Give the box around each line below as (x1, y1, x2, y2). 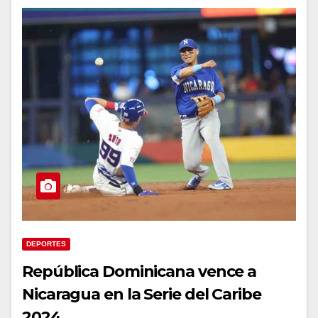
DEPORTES (26, 239, 66, 248)
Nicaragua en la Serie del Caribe (22, 284, 261, 304)
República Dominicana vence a (22, 261, 257, 281)
